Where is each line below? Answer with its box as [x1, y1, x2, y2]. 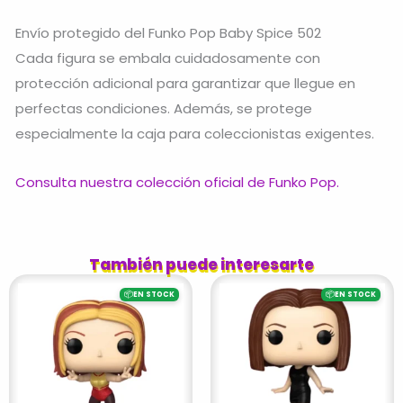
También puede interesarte [89, 254, 314, 276]
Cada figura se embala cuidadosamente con [15, 48, 320, 67]
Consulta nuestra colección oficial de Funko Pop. [15, 173, 339, 193]
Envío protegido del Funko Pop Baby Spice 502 [15, 22, 321, 42]
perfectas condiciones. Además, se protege [15, 98, 312, 118]
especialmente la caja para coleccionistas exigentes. [15, 123, 374, 143]
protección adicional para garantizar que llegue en [15, 73, 355, 93]
